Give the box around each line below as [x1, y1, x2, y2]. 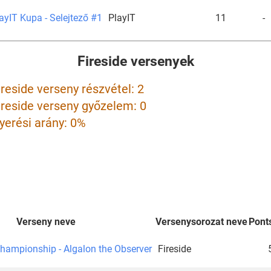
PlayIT [108, 11, 135, 24]
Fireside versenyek [77, 53, 194, 70]
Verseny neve [16, 215, 76, 227]
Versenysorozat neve [155, 215, 247, 227]
